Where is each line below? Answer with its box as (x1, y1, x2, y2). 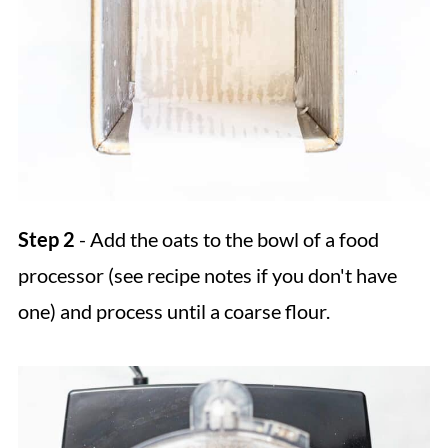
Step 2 (17, 226, 75, 251)
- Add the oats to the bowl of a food (74, 226, 379, 251)
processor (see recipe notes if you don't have (17, 262, 397, 287)
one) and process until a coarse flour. (17, 298, 330, 323)
